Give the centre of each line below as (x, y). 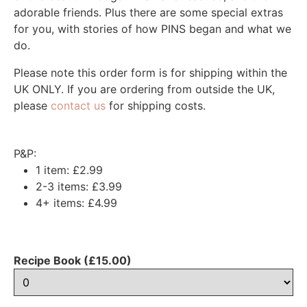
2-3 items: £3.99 (79, 186)
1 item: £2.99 (69, 170)
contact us (78, 105)
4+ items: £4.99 (76, 202)
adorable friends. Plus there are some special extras (148, 12)
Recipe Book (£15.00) (73, 260)
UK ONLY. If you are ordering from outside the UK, (144, 89)
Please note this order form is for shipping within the (150, 72)
